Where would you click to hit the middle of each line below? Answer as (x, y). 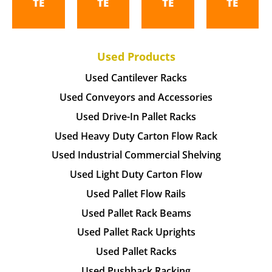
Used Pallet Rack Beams (136, 213)
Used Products (136, 56)
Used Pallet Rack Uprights (136, 232)
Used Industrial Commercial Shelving (136, 155)
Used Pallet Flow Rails (136, 193)
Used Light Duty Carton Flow (136, 175)
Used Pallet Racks (136, 252)
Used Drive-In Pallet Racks (136, 116)
